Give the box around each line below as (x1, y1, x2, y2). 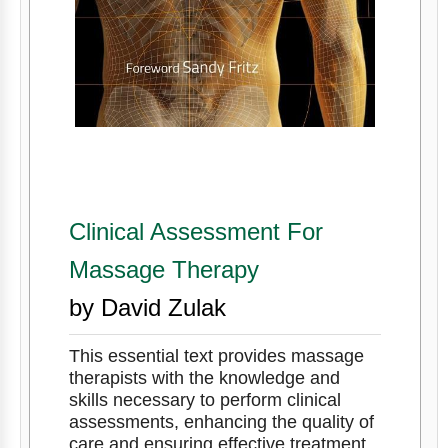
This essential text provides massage (68, 345, 364, 366)
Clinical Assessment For (68, 217, 323, 245)
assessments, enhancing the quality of (68, 411, 374, 432)
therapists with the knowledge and (68, 367, 340, 388)
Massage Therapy (68, 255, 259, 283)
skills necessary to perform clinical (68, 389, 341, 410)
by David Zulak (68, 293, 226, 321)
